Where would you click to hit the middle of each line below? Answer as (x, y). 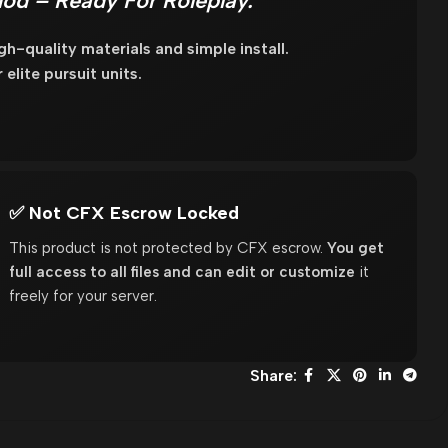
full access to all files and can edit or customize (182, 271)
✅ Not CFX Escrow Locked (124, 212)
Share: (273, 375)
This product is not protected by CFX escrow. (168, 247)
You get (356, 247)
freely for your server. (83, 295)
